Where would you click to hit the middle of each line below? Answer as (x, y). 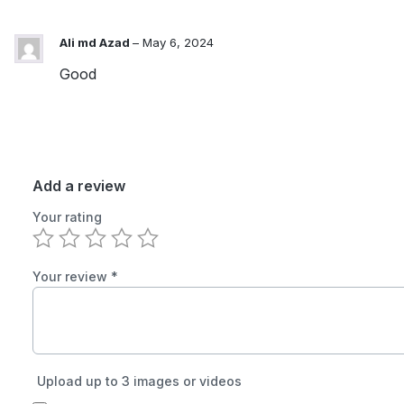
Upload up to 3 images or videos (139, 381)
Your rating (67, 216)
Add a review (79, 185)
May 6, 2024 (178, 42)
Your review (72, 276)
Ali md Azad (96, 42)
